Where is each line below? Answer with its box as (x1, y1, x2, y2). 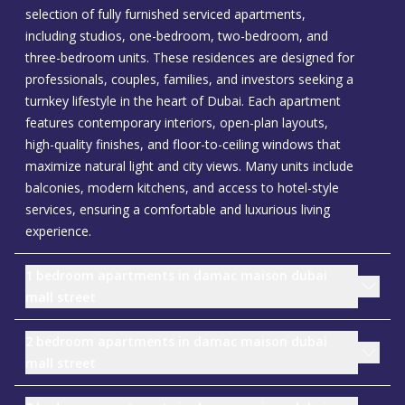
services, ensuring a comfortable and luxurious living (25, 201, 330, 218)
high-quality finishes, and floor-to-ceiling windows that (25, 136, 341, 153)
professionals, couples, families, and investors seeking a (25, 71, 353, 88)
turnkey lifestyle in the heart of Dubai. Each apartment (25, 92, 341, 109)
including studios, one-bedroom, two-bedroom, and (25, 27, 328, 44)
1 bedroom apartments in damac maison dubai (25, 267, 327, 284)
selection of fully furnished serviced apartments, (25, 5, 306, 23)
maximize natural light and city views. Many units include (25, 157, 353, 174)
